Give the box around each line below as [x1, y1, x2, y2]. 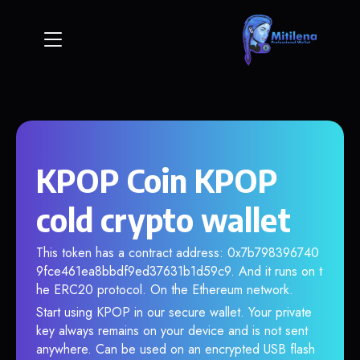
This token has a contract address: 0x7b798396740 [36, 243, 319, 262]
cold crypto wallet [36, 199, 291, 239]
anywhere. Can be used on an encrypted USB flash [36, 340, 315, 358]
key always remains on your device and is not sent [36, 321, 308, 340]
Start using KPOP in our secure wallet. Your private [36, 303, 312, 321]
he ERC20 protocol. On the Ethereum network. [36, 280, 293, 299]
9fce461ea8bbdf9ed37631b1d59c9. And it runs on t [36, 262, 322, 280]
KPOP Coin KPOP [36, 160, 278, 200]
